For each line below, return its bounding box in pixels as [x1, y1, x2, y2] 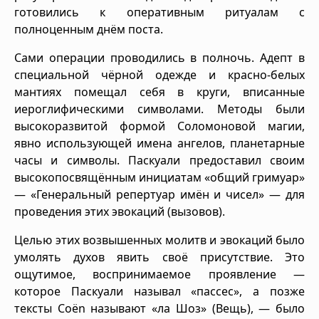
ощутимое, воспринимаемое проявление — [14, 266, 305, 282]
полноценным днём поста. [14, 21, 163, 37]
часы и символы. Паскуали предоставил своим [14, 152, 305, 168]
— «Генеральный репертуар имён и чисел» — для [14, 186, 305, 202]
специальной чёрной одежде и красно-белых [14, 66, 305, 83]
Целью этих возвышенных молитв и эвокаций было [14, 231, 305, 248]
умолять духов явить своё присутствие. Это [14, 249, 305, 265]
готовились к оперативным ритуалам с [14, 4, 305, 20]
